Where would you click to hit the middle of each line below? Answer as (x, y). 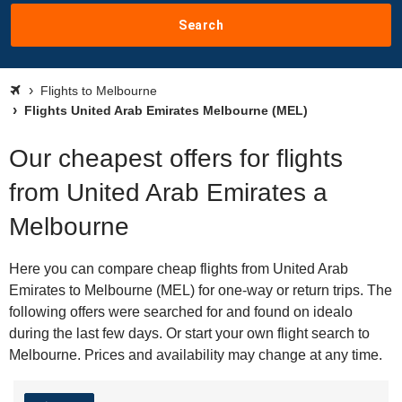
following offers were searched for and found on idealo (181, 312)
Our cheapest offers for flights (176, 158)
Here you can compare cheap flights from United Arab (179, 269)
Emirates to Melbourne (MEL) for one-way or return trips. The (201, 290)
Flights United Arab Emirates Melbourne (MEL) (164, 110)
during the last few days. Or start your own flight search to (189, 333)
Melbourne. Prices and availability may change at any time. (196, 355)
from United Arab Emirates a (168, 192)
